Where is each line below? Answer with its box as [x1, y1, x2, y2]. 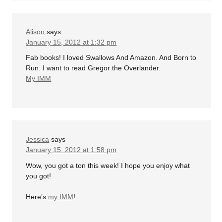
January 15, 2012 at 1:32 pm [26, 38, 117, 46]
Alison [26, 27, 45, 36]
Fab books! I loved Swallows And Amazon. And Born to [26, 54, 197, 62]
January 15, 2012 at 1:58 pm [26, 146, 117, 154]
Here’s [26, 192, 49, 201]
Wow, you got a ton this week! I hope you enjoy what [26, 161, 190, 169]
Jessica [26, 135, 50, 144]
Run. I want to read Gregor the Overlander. [26, 64, 161, 72]
